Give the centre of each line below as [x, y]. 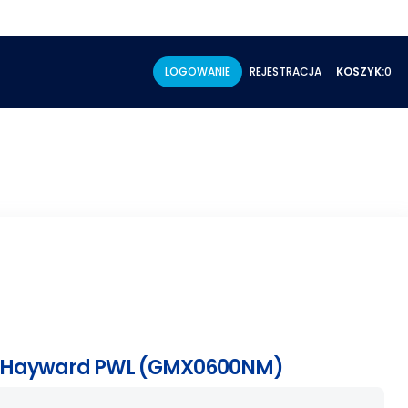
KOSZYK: [360, 71]
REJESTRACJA [285, 71]
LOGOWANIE [197, 71]
